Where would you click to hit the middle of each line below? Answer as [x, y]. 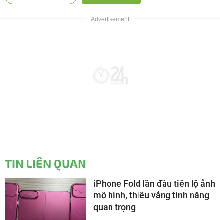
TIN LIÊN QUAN [45, 163]
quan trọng [114, 207]
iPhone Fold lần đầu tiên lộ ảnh [154, 183]
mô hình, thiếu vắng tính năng [151, 195]
